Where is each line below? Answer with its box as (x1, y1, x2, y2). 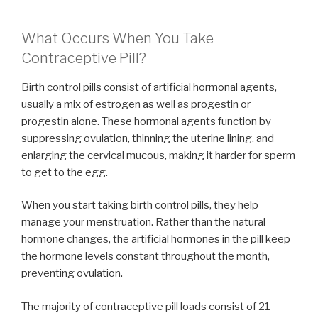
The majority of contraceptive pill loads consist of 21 (21, 300, 270, 313)
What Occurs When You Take (21, 29, 214, 47)
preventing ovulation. (21, 267, 123, 280)
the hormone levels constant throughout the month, (21, 250, 270, 263)
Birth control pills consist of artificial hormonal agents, (21, 80, 277, 94)
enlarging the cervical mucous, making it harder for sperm (21, 148, 295, 162)
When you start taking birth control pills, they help (21, 199, 258, 212)
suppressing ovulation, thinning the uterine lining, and (21, 131, 274, 145)
